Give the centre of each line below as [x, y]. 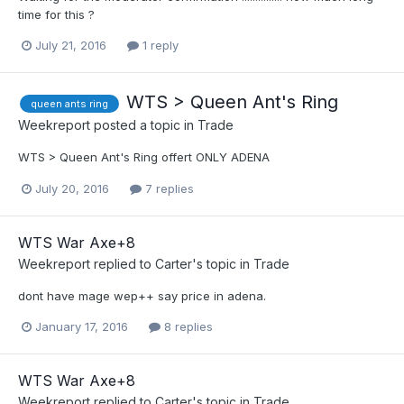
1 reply [159, 46]
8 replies [187, 326]
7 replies [168, 188]
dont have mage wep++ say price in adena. [142, 295]
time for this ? [56, 15]
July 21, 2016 [71, 46]
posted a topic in [144, 125]
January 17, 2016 [82, 326]
